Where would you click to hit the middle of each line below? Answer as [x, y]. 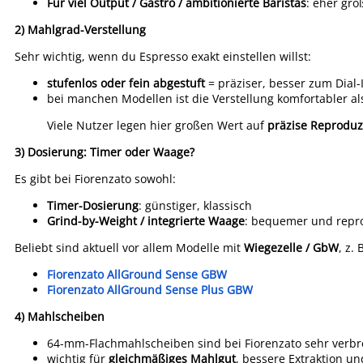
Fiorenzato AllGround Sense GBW [137, 274]
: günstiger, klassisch [195, 205]
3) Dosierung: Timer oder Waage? [105, 152]
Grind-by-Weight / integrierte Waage [146, 221]
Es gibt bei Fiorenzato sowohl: [95, 179]
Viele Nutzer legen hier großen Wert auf [157, 125]
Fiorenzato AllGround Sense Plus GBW [150, 290]
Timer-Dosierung [93, 205]
